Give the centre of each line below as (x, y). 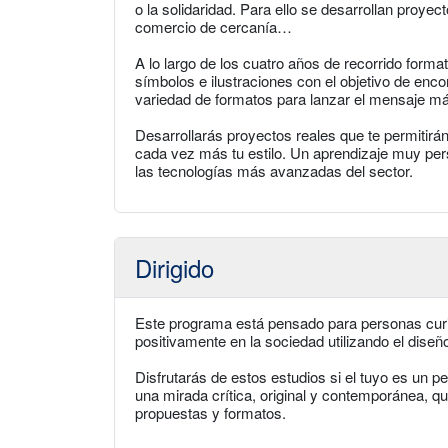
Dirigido (174, 267)
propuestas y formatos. (210, 412)
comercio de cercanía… (213, 26)
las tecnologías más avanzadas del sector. (274, 170)
